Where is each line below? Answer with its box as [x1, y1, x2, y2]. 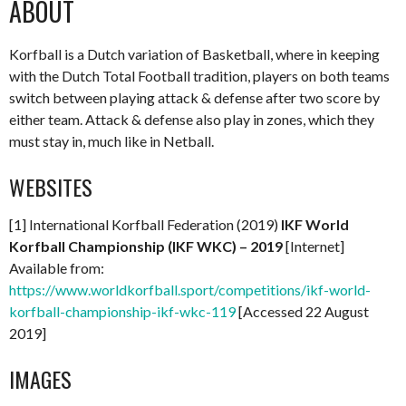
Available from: [9, 259, 104, 276]
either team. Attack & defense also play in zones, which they [9, 111, 374, 128]
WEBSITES [9, 170, 92, 203]
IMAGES [9, 362, 72, 395]
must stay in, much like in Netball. [9, 132, 214, 150]
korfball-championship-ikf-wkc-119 [9, 303, 236, 320]
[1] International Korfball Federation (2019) [9, 216, 281, 233]
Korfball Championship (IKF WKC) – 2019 [9, 237, 283, 255]
